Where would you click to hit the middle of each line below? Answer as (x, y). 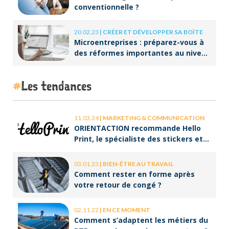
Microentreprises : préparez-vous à (139, 42)
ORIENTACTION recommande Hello (138, 128)
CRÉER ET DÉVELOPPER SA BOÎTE (153, 32)
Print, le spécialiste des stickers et (139, 139)
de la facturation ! (108, 63)
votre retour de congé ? (118, 185)
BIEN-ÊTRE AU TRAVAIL (138, 164)
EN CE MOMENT (127, 210)
